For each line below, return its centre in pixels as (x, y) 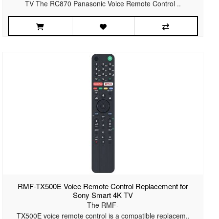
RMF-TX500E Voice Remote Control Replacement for (103, 186)
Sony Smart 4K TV (103, 195)
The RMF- (103, 205)
